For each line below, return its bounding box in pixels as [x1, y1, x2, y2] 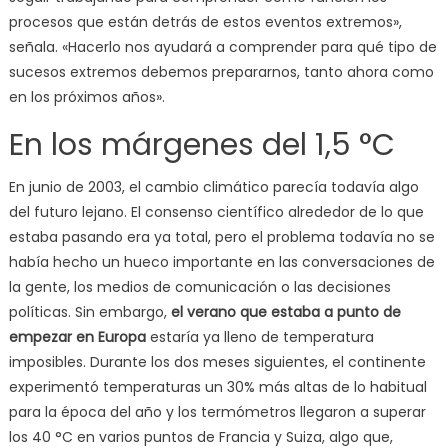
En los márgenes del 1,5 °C [8, 123, 395, 166]
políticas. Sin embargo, [8, 301, 171, 322]
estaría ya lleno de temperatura [145, 326, 374, 347]
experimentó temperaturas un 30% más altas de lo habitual [8, 376, 427, 397]
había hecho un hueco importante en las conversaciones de [8, 251, 435, 272]
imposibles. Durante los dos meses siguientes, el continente [8, 351, 426, 372]
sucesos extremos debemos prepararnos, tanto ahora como [8, 61, 434, 82]
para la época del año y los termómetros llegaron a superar [8, 401, 426, 422]
